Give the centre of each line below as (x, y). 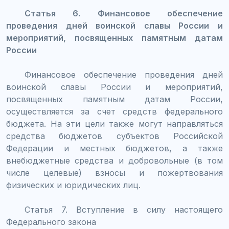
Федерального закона (51, 222)
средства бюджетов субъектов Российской (114, 136)
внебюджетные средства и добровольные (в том (114, 160)
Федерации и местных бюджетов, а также (114, 148)
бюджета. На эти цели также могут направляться (114, 123)
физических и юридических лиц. (73, 185)
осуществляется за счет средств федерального (114, 111)
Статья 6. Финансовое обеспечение (124, 13)
